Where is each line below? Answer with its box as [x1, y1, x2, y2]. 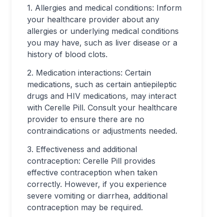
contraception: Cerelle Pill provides [27, 156, 155, 166]
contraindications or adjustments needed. [27, 126, 177, 136]
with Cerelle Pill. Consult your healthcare [27, 103, 177, 112]
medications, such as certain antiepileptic [27, 79, 177, 89]
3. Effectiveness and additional [27, 144, 137, 154]
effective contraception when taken [27, 168, 157, 177]
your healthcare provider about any [27, 15, 159, 24]
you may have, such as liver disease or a [27, 38, 177, 47]
